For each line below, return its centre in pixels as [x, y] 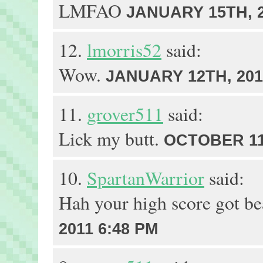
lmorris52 [124, 50]
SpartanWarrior [146, 178]
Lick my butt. [111, 139]
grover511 [125, 114]
